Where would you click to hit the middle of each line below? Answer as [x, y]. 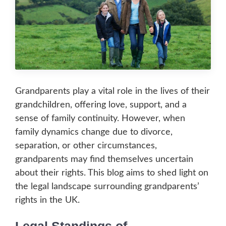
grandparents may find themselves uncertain [104, 160]
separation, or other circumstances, [86, 146]
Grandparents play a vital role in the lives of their [112, 92]
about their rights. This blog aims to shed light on [112, 173]
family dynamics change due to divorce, [94, 132]
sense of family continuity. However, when [100, 119]
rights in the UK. [47, 201]
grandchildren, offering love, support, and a [101, 105]
